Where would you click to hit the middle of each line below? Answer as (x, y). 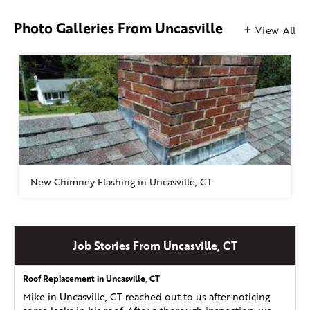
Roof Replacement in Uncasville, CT (91, 279)
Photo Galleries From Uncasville (118, 28)
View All (276, 30)
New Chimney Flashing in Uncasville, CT (121, 182)
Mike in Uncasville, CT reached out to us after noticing (146, 297)
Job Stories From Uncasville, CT (155, 246)
